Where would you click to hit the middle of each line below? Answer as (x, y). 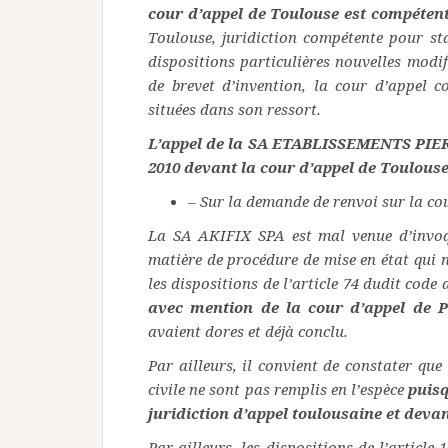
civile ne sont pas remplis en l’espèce (278, 389)
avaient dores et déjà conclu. (248, 331)
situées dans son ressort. (234, 109)
